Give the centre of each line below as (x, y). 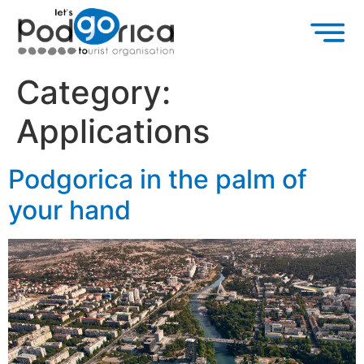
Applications (113, 131)
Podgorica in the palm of (158, 179)
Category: (93, 92)
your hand (69, 210)
